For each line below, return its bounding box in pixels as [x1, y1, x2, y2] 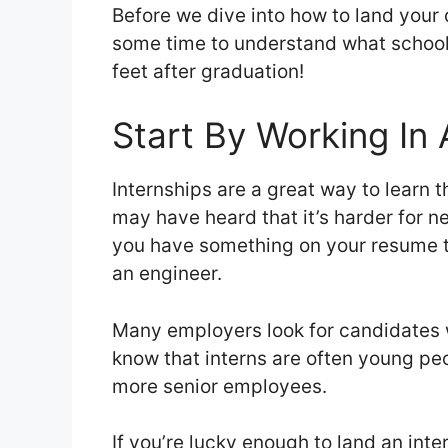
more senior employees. [112, 374, 327, 398]
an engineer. [112, 262, 227, 286]
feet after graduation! [112, 59, 304, 83]
